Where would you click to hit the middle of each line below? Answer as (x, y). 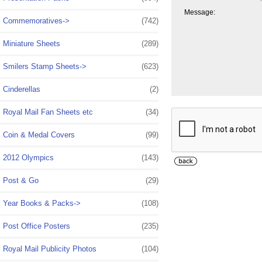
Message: (199, 12)
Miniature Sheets (32, 43)
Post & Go (21, 180)
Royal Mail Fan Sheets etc (48, 112)
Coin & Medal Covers (39, 135)
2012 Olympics (28, 157)
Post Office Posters (37, 226)
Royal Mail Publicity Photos (50, 249)
